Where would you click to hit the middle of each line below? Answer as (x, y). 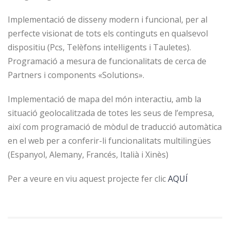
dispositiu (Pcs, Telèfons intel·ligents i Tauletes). (99, 47)
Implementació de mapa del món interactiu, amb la (104, 99)
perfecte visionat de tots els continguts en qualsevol (108, 33)
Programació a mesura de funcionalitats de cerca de (107, 61)
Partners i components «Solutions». (76, 75)
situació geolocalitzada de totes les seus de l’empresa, (111, 113)
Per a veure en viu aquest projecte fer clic (88, 179)
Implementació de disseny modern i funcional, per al (108, 20)
